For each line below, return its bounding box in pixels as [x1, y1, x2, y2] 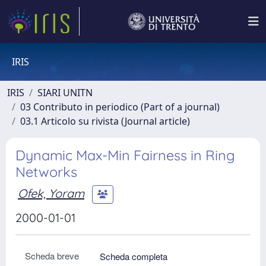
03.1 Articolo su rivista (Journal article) [20, 115, 190, 128]
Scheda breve [25, 249, 79, 262]
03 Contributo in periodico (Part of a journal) [20, 100, 220, 113]
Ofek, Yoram [18, 185, 84, 201]
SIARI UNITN [37, 86, 93, 99]
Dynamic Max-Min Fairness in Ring [15, 147, 235, 164]
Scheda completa [100, 250, 167, 262]
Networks [15, 163, 77, 180]
